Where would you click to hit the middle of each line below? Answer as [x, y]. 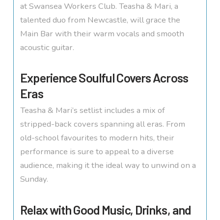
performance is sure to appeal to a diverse [97, 152]
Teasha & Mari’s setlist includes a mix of [93, 110]
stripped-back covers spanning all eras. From [103, 124]
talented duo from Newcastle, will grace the [100, 20]
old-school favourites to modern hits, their [97, 138]
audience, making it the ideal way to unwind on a [108, 165]
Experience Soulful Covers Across [104, 78]
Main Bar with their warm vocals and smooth [102, 33]
